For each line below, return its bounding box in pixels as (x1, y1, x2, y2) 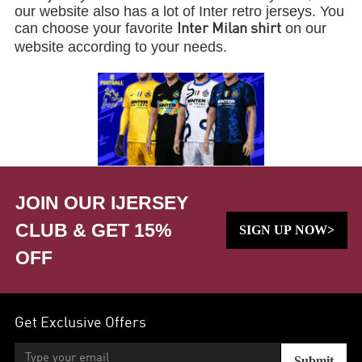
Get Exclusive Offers (15, 316, 147, 331)
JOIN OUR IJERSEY (15, 192, 189, 213)
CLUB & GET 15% (15, 219, 172, 241)
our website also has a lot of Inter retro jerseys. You (15, 2, 345, 19)
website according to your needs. (15, 38, 228, 55)
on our (281, 19, 327, 36)
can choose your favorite (15, 19, 178, 36)
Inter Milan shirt (177, 21, 282, 36)
